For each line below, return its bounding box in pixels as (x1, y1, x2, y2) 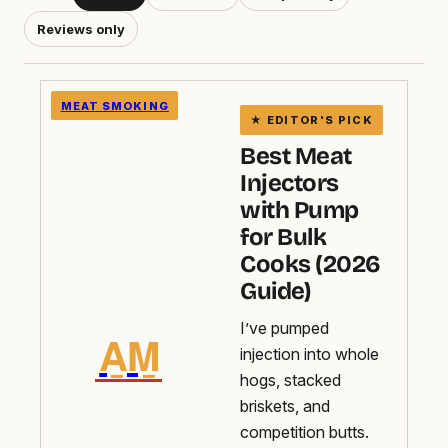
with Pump (240, 196, 359, 225)
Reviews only (37, 20, 125, 37)
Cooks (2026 (240, 250, 381, 279)
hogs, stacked (240, 370, 342, 391)
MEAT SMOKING (60, 98, 169, 113)
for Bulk (240, 223, 327, 252)
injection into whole (240, 344, 380, 365)
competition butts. (240, 422, 370, 443)
